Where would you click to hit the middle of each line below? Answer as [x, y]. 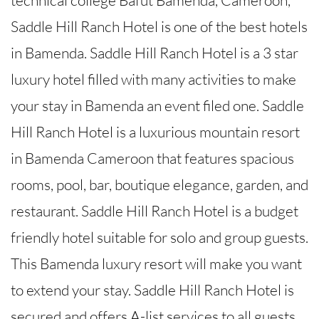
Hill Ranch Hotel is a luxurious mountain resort [155, 131]
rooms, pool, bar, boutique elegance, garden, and [159, 184]
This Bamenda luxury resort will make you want [156, 263]
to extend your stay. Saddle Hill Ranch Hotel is [152, 289]
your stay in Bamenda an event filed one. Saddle [157, 105]
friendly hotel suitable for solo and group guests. [159, 237]
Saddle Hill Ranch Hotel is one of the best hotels [159, 26]
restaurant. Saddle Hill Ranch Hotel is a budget [155, 210]
